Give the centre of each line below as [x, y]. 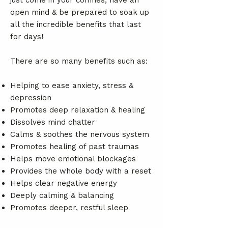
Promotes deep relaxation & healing [78, 110]
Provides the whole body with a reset [81, 171]
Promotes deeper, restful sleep [69, 208]
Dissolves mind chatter [53, 122]
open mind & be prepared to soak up [80, 12]
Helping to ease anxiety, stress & [72, 85]
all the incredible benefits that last [76, 24]
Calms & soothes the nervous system [80, 134]
